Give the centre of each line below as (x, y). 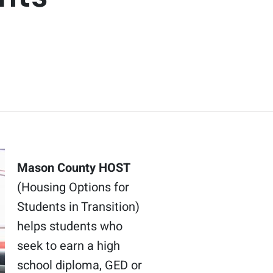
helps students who (69, 226)
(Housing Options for (73, 187)
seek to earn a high (68, 246)
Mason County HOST (73, 168)
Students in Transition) (78, 207)
